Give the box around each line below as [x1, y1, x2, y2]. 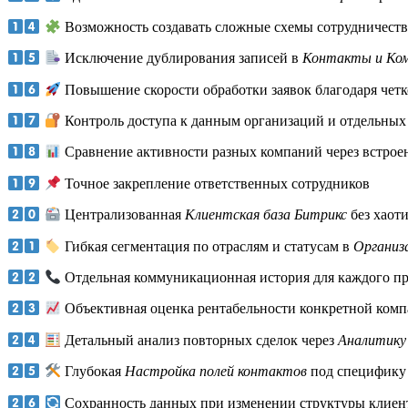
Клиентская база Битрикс [184, 207, 347, 223]
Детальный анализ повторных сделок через [60, 332, 338, 349]
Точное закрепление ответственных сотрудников [60, 176, 370, 192]
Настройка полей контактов [124, 363, 307, 380]
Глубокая [60, 363, 125, 380]
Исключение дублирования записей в [60, 50, 302, 66]
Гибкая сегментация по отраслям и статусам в [60, 238, 353, 254]
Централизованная [60, 207, 185, 223]
